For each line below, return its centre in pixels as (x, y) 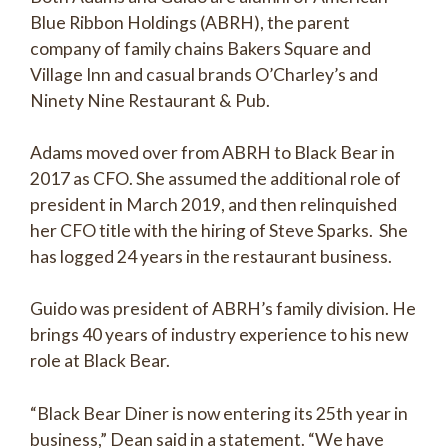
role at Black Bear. (100, 361)
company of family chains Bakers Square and (200, 48)
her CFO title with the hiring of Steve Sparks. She (219, 230)
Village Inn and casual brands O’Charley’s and (204, 74)
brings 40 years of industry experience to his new (219, 335)
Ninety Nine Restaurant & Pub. (150, 100)
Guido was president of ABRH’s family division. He (223, 309)
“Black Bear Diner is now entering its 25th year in (219, 413)
